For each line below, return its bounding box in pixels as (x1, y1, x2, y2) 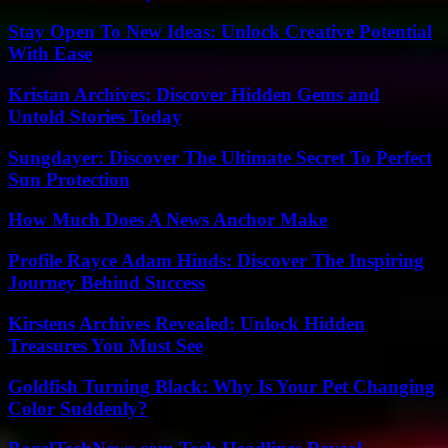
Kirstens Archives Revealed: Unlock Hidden (8, 312, 365, 334)
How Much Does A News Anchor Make (8, 209, 327, 231)
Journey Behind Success (8, 272, 205, 294)
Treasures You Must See (8, 334, 203, 356)
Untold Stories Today (8, 105, 182, 127)
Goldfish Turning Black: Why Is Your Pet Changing (8, 375, 435, 397)
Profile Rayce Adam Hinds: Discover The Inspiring (8, 250, 424, 272)
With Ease (8, 43, 92, 65)
